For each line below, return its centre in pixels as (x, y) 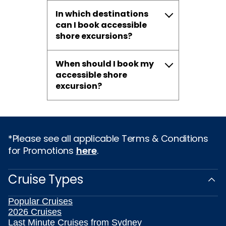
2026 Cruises (35, 212)
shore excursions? (94, 36)
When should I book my (104, 64)
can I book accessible (101, 25)
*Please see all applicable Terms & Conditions (108, 138)
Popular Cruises (40, 201)
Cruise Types (46, 179)
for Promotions (42, 151)
